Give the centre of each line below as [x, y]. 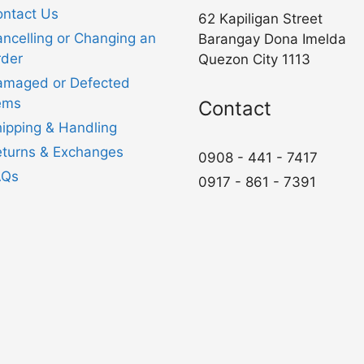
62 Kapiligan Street [260, 19]
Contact [235, 109]
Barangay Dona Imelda [272, 39]
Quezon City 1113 [254, 60]
